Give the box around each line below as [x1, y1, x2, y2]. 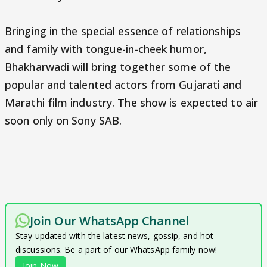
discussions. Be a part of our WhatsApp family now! [15, 244, 218, 255]
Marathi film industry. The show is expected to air [5, 95, 259, 110]
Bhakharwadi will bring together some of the [5, 60, 231, 74]
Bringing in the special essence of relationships [5, 24, 241, 38]
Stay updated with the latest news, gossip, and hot [15, 230, 214, 241]
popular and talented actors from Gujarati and [5, 77, 242, 92]
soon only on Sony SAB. [5, 113, 122, 128]
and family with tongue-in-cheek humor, [5, 42, 207, 56]
